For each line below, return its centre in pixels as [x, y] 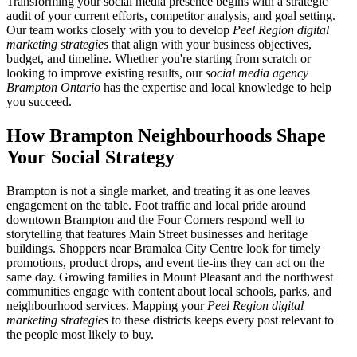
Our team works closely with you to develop [120, 30]
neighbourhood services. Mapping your [107, 306]
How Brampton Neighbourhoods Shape [166, 136]
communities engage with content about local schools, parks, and [169, 291]
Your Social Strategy [90, 157]
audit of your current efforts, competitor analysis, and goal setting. [171, 16]
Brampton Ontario [53, 88]
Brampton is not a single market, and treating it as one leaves [158, 191]
